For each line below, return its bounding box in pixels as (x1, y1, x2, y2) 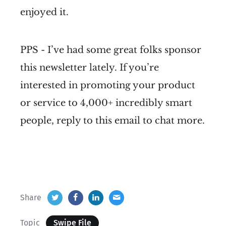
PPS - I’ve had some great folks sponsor (20, 44, 201, 56)
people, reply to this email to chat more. (20, 115, 205, 127)
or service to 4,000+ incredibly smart (20, 97, 192, 109)
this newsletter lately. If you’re (20, 62, 159, 74)
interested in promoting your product (20, 80, 195, 91)
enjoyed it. (20, 7, 69, 18)
